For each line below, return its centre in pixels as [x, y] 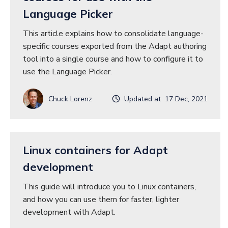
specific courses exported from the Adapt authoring [115, 47]
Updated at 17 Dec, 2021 [164, 99]
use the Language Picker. [67, 72]
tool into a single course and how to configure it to [113, 59]
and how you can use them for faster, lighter [101, 200]
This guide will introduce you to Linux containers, [109, 187]
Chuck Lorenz [70, 99]
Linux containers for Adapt [95, 150]
